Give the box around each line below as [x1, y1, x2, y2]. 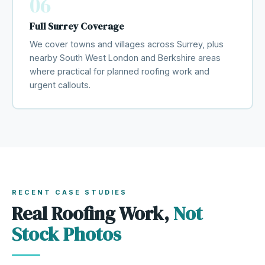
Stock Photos [12, 221, 121, 247]
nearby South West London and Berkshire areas [29, 53, 221, 63]
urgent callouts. [29, 80, 91, 91]
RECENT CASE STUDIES [12, 188, 127, 196]
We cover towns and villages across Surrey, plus [29, 39, 224, 50]
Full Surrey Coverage [29, 20, 124, 33]
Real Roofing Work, [12, 200, 173, 227]
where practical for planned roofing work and [29, 66, 209, 77]
